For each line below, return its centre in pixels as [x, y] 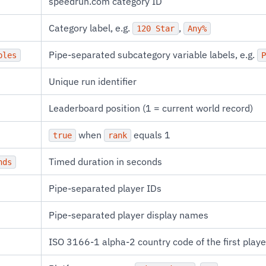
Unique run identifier [93, 81]
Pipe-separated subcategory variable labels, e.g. [153, 55]
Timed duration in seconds [105, 161]
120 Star [156, 28]
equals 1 [151, 135]
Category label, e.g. [91, 28]
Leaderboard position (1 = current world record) [151, 108]
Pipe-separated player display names [129, 215]
